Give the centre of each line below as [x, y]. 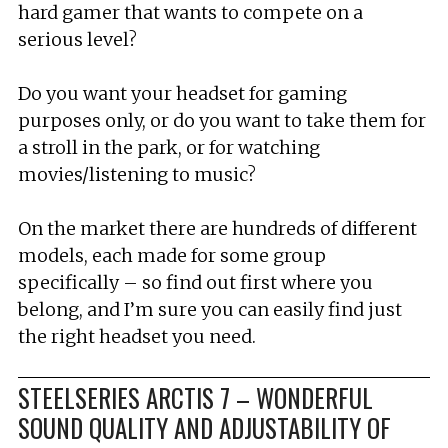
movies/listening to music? [137, 174]
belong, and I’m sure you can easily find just [210, 309]
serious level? [77, 39]
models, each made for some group [172, 255]
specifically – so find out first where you [195, 282]
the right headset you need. [137, 336]
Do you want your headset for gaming [182, 93]
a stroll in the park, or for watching [169, 147]
